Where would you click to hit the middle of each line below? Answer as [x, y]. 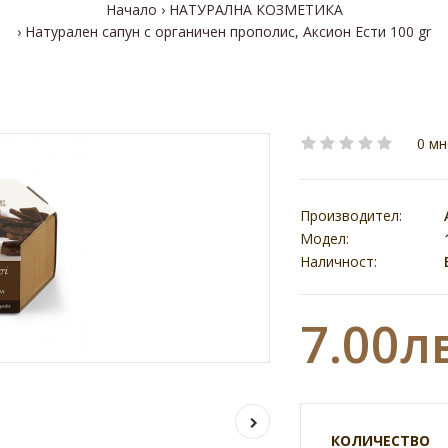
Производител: [350, 215]
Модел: [324, 238]
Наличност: [338, 261]
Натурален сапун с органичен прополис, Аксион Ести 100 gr [228, 31]
